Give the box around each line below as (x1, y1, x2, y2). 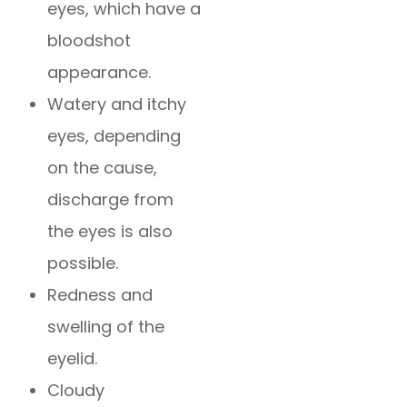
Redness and (47, 283, 154, 306)
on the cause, (47, 155, 158, 179)
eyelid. (47, 346, 98, 370)
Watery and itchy (47, 92, 187, 115)
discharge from (47, 187, 174, 211)
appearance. (47, 60, 152, 84)
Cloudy (47, 378, 105, 402)
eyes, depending (47, 124, 182, 147)
